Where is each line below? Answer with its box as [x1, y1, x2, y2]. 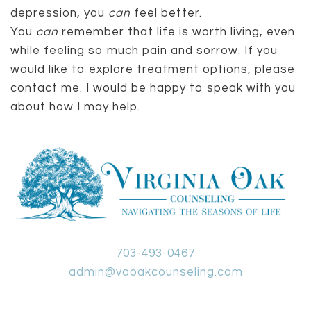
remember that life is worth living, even [58, 26, 295, 38]
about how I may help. [10, 101, 140, 113]
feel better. [131, 7, 202, 19]
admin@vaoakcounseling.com [68, 265, 243, 278]
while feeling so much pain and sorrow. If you [10, 44, 278, 57]
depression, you [10, 7, 108, 19]
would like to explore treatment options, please [10, 63, 295, 76]
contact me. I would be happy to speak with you [10, 82, 296, 94]
